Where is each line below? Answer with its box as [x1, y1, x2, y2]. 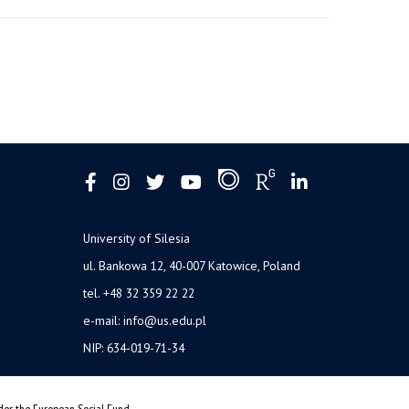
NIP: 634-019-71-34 [83, 339, 184, 356]
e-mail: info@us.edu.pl [83, 311, 206, 329]
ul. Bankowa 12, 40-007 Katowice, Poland [83, 257, 300, 274]
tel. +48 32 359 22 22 [83, 284, 194, 301]
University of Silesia [83, 229, 190, 246]
